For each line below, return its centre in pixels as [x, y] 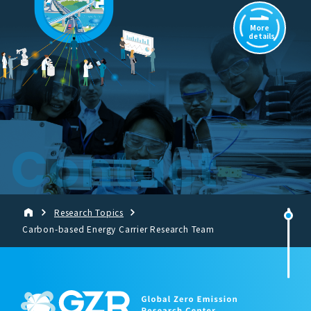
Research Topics [89, 212]
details [262, 36]
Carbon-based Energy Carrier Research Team [118, 229]
